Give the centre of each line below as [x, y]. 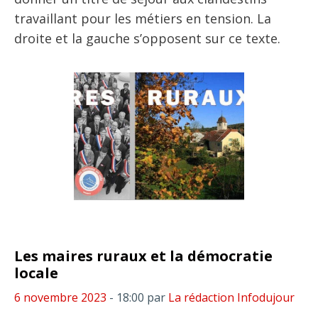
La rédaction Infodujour [231, 297]
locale [36, 273]
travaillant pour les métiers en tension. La [143, 18]
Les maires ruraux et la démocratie [143, 256]
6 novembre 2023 [60, 297]
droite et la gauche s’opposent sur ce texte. [147, 38]
